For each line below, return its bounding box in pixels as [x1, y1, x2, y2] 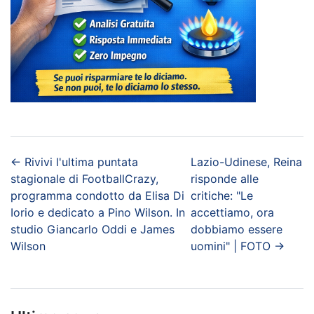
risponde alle [190, 172, 259, 186]
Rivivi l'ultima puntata [25, 155, 138, 170]
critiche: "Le [190, 189, 253, 203]
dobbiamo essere [190, 222, 282, 237]
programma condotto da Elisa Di [11, 189, 184, 203]
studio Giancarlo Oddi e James [11, 222, 175, 237]
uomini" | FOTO [190, 239, 271, 254]
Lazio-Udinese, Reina [190, 155, 302, 170]
